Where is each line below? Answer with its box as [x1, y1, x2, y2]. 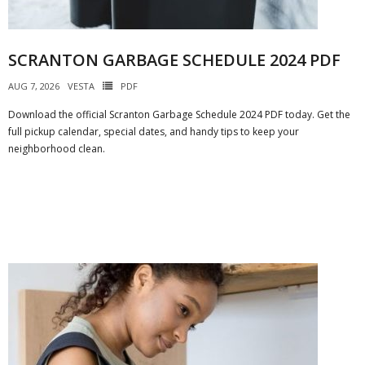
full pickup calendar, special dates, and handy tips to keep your [8, 125, 299, 139]
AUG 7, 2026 [8, 80, 59, 92]
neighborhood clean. [8, 142, 105, 156]
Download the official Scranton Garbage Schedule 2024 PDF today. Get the [8, 108, 350, 121]
